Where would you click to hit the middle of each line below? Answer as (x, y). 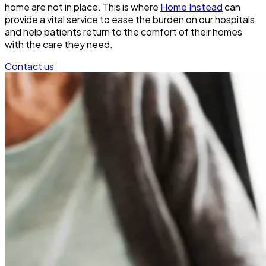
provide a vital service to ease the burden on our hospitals (130, 20)
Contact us (29, 66)
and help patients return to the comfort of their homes (123, 32)
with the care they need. (59, 45)
